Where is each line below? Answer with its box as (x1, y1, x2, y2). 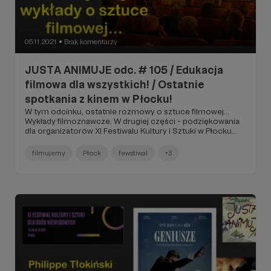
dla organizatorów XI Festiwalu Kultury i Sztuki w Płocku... (25, 125, 237, 135)
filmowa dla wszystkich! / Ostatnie (25, 77, 204, 91)
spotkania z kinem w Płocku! (25, 92, 172, 105)
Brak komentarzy (64, 37, 117, 46)
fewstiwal (119, 148, 148, 157)
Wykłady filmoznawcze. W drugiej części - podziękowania (25, 116, 240, 126)
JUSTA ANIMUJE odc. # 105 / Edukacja (25, 63, 223, 76)
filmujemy (32, 148, 65, 157)
